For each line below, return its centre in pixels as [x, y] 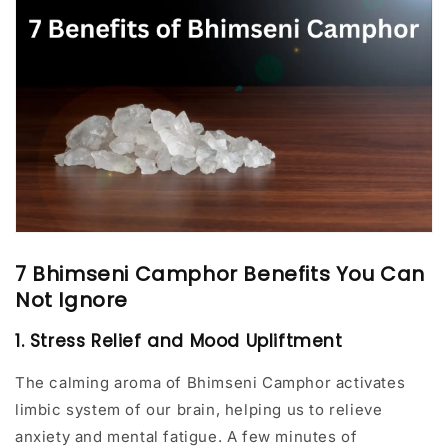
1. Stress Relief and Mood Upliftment [179, 341]
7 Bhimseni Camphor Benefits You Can [220, 274]
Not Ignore [71, 300]
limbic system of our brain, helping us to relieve [199, 410]
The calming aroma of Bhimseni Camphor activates [210, 383]
